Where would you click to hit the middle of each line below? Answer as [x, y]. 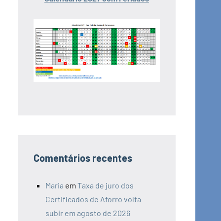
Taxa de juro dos [106, 185]
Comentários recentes [83, 158]
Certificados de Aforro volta [93, 199]
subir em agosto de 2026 [88, 213]
